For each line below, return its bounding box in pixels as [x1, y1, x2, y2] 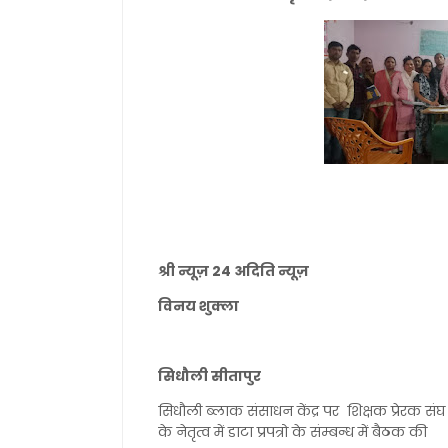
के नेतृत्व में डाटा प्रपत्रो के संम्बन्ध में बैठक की [158, 422, 431, 442]
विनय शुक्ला [158, 296, 239, 316]
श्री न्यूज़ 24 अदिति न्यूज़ [158, 261, 309, 281]
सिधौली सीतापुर [158, 366, 261, 386]
